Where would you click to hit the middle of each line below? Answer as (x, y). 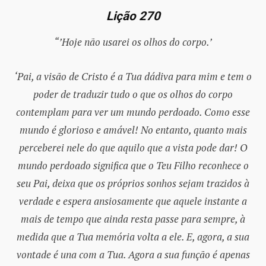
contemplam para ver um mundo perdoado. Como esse (133, 112)
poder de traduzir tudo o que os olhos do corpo (133, 94)
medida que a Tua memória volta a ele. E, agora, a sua (133, 236)
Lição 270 (133, 16)
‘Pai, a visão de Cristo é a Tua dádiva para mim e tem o (133, 76)
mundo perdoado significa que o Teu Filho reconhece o (133, 165)
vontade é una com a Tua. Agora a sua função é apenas (133, 254)
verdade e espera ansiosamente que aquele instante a (133, 201)
